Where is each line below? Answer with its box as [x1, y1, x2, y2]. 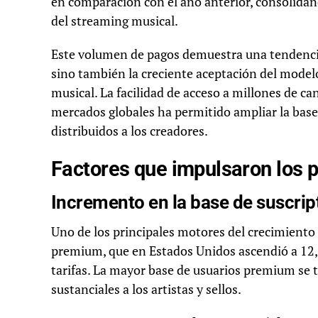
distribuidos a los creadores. [51, 123, 208, 140]
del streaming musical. [51, 13, 178, 30]
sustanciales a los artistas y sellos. [51, 281, 241, 298]
